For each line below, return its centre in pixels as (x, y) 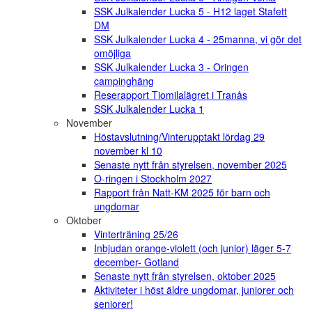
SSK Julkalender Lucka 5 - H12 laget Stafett (190, 11)
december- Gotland (136, 262)
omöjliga (112, 53)
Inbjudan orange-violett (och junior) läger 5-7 (193, 248)
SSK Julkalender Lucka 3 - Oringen (171, 67)
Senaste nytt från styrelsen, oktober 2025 (185, 276)
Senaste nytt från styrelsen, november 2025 (190, 165)
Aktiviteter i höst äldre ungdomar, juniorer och (194, 290)
